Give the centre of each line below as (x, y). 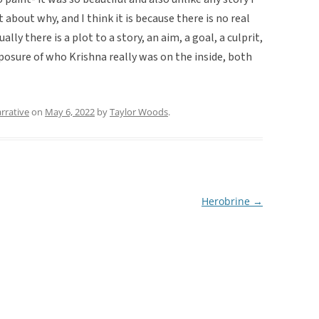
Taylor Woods (139, 111)
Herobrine (227, 201)
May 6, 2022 (70, 111)
